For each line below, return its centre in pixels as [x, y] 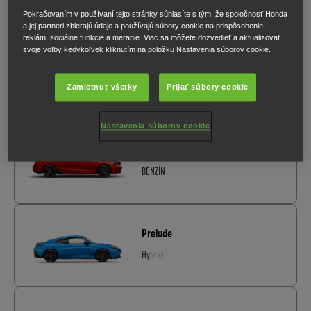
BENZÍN [153, 172]
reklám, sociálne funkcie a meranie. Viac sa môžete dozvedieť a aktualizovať [152, 38]
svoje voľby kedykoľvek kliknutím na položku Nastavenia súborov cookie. [147, 50]
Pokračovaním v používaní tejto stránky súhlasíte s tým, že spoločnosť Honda [155, 14]
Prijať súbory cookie [208, 87]
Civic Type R [164, 150]
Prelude [157, 233]
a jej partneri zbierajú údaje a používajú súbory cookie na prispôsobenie [143, 26]
